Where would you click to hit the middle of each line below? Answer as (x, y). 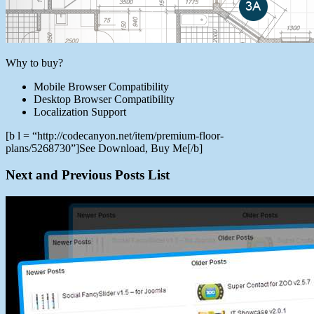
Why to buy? (34, 62)
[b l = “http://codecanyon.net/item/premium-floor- (115, 135)
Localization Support (80, 111)
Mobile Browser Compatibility (101, 86)
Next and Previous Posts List (88, 175)
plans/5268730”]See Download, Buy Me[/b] (104, 148)
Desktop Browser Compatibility (104, 99)
